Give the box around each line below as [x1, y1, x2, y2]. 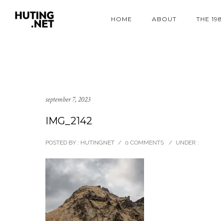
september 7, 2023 [45, 95, 90, 104]
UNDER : [176, 139, 199, 146]
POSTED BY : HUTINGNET [45, 139, 114, 146]
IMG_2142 [45, 115, 92, 127]
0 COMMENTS [125, 139, 164, 146]
